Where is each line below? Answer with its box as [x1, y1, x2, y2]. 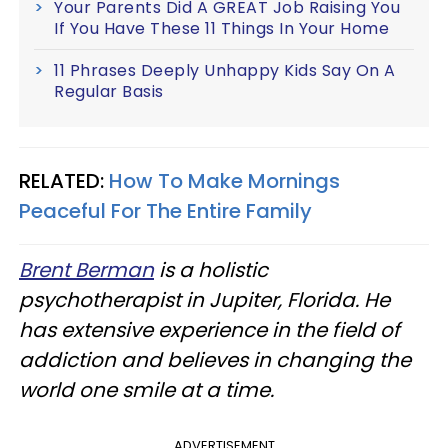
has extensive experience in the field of [19, 316, 400, 345]
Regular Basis [54, 80, 164, 104]
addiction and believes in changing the [19, 346, 411, 375]
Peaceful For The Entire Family [19, 197, 312, 226]
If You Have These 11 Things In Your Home [54, 17, 389, 41]
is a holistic [154, 256, 268, 285]
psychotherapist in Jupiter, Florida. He [19, 286, 390, 315]
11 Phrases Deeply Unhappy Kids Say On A [54, 59, 396, 83]
